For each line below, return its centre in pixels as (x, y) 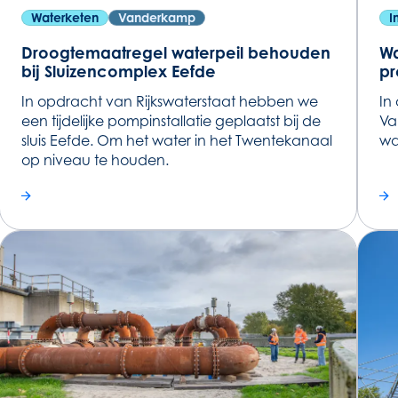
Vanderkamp (157, 17)
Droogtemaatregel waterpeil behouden (176, 52)
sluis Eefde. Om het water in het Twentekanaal (177, 140)
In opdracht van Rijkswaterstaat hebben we (170, 101)
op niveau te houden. (96, 159)
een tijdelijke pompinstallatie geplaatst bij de (171, 120)
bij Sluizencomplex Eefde (119, 71)
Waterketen (65, 17)
